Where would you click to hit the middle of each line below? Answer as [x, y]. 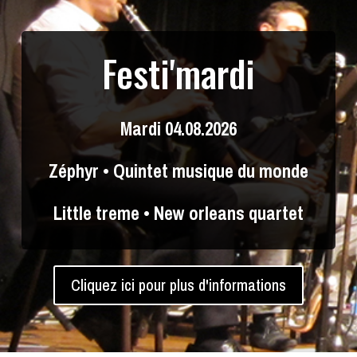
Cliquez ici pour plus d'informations [178, 284]
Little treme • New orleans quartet [178, 213]
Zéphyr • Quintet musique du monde [178, 171]
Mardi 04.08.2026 [178, 128]
